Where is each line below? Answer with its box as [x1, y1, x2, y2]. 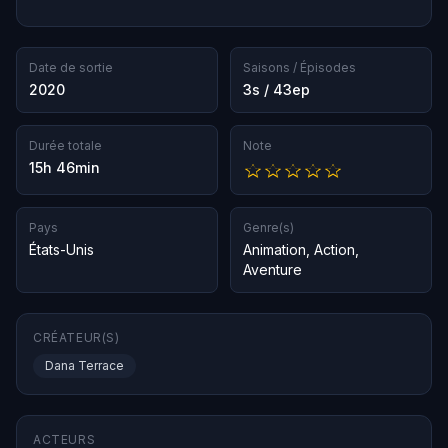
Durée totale [29, 138, 102, 153]
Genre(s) [243, 220, 294, 236]
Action [314, 241, 355, 259]
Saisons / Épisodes [243, 60, 356, 75]
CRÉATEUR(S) [33, 330, 120, 346]
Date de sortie [29, 60, 113, 75]
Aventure [243, 261, 302, 279]
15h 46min [29, 159, 100, 176]
